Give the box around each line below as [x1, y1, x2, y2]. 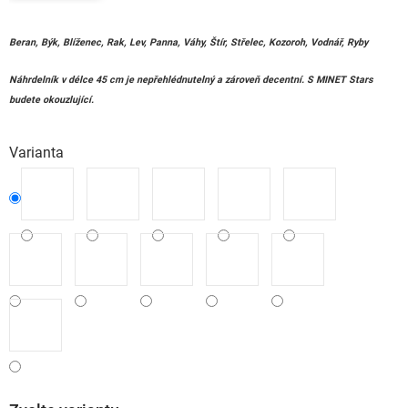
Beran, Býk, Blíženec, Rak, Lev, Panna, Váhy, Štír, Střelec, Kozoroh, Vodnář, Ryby [9, 36, 368, 48]
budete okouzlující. [9, 94, 94, 106]
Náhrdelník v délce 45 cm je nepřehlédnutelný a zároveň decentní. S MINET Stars [9, 74, 372, 86]
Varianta [9, 144, 64, 161]
